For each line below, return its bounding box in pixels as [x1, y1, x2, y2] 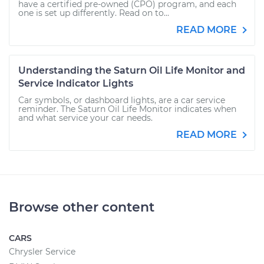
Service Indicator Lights [18, 78, 133, 89]
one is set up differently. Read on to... [18, 8, 169, 18]
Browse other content [9, 199, 154, 215]
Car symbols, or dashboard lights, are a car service [18, 95, 225, 105]
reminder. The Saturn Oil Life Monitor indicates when [18, 104, 236, 114]
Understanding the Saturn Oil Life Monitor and [18, 65, 245, 76]
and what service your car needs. [18, 113, 153, 123]
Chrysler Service [9, 246, 75, 257]
